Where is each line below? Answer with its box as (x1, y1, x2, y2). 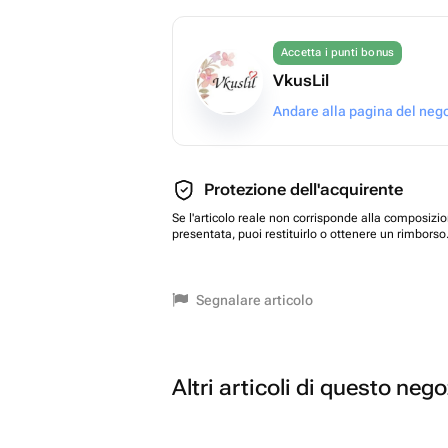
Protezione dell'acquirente (204, 180, 403, 199)
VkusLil (273, 71, 329, 90)
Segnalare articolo (196, 292, 313, 308)
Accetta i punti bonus (281, 46, 395, 59)
